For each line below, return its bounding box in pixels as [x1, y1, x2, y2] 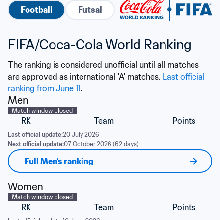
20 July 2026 [63, 131, 99, 138]
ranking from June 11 [8, 83, 81, 93]
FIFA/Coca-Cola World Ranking [8, 36, 192, 53]
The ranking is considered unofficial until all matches [8, 60, 199, 70]
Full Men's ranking [25, 156, 93, 166]
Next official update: [8, 140, 64, 148]
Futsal [78, 4, 102, 15]
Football [21, 4, 53, 15]
